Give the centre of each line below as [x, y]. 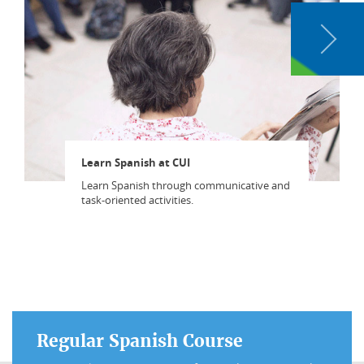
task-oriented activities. [137, 200]
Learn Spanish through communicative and [186, 185]
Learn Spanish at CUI [136, 162]
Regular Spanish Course [140, 341]
